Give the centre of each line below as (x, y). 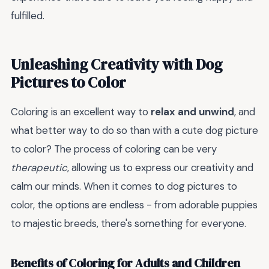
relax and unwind (192, 111)
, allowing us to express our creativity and (160, 167)
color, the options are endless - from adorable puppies (134, 204)
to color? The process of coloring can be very (114, 149)
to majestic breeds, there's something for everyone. (128, 223)
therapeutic (39, 167)
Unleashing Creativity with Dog (116, 64)
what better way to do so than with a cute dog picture (134, 130)
